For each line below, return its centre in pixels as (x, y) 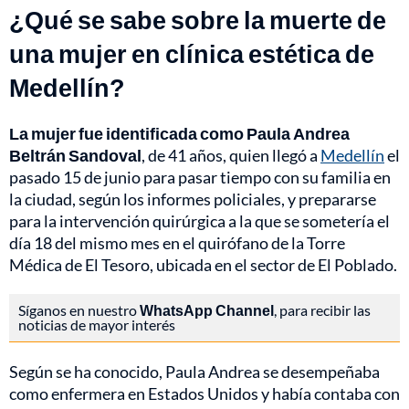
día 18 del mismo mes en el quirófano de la (157, 243)
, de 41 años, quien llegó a (231, 156)
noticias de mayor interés (97, 325)
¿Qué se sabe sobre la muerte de (198, 20)
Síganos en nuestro (79, 310)
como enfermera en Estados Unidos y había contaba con (204, 394)
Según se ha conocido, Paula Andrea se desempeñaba (194, 372)
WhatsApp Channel (207, 310)
